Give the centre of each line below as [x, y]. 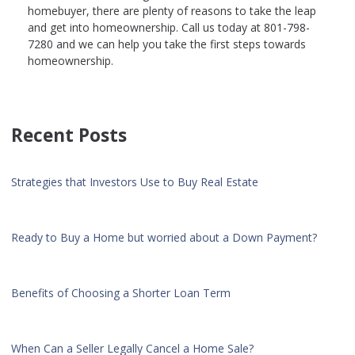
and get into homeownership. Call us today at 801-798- [169, 28]
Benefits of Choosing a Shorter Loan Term [121, 293]
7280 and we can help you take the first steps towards [167, 44]
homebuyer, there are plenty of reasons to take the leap [172, 11]
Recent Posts [69, 136]
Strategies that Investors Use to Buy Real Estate [135, 182]
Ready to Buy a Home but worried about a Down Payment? [164, 238]
